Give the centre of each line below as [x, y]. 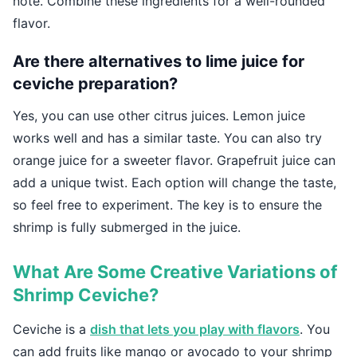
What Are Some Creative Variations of [175, 272]
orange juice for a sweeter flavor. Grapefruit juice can [174, 161]
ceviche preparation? [95, 84]
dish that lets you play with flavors [195, 330]
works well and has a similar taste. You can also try [167, 138]
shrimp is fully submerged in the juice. [127, 228]
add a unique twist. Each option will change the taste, [175, 183]
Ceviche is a [51, 330]
